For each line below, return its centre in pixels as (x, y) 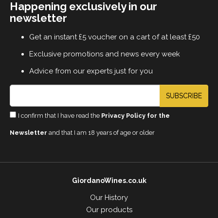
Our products (109, 210)
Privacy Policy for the (136, 116)
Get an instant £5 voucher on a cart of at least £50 (115, 37)
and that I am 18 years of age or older (101, 133)
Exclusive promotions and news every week (105, 54)
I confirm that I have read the (60, 116)
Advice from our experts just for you (91, 71)
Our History (109, 198)
